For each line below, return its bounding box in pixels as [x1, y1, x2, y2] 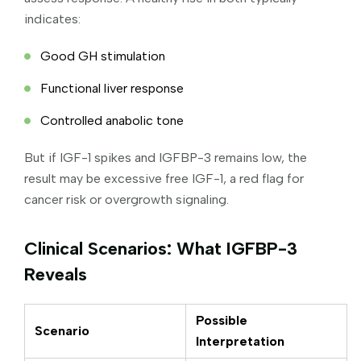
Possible [196, 312, 247, 328]
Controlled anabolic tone [40, 112, 184, 128]
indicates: [24, 10, 81, 27]
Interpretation [196, 333, 284, 349]
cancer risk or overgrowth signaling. [24, 191, 229, 207]
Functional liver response [40, 80, 184, 96]
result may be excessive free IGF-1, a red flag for [24, 170, 304, 186]
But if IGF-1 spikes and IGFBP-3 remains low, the [24, 149, 307, 165]
